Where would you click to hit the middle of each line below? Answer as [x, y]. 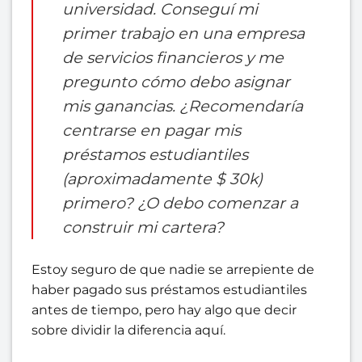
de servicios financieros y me [173, 58]
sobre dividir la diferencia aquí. [128, 330]
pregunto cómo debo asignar [176, 82]
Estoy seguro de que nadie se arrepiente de [173, 270]
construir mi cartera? [143, 227]
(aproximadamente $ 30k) [162, 179]
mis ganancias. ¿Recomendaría [183, 106]
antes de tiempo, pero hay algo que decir [164, 310]
